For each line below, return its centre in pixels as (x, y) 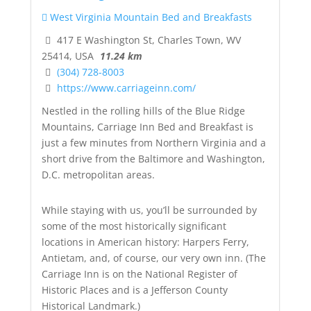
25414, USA (67, 56)
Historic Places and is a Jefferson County (134, 289)
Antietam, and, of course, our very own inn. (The (153, 258)
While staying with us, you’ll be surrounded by (149, 210)
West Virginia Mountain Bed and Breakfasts (149, 17)
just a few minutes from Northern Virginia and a (153, 142)
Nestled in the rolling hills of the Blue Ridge (143, 110)
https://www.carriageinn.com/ (126, 87)
